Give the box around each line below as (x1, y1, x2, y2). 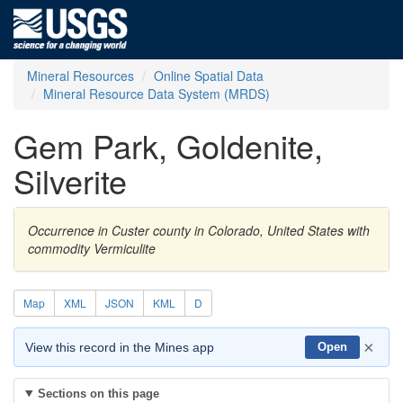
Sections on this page (37, 387, 159, 400)
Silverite (13, 157, 127, 203)
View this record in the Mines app (25, 340, 214, 354)
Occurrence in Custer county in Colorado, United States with (28, 221, 370, 239)
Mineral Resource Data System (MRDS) (43, 85, 270, 103)
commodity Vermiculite (28, 239, 156, 257)
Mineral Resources (27, 67, 134, 85)
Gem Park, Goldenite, (13, 122, 323, 168)
